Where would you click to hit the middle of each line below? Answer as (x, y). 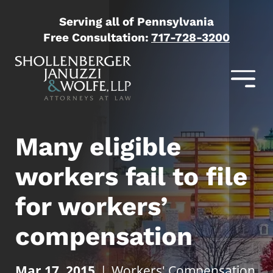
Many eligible (98, 146)
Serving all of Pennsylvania (136, 22)
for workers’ (91, 206)
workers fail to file (131, 176)
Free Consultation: (97, 37)
